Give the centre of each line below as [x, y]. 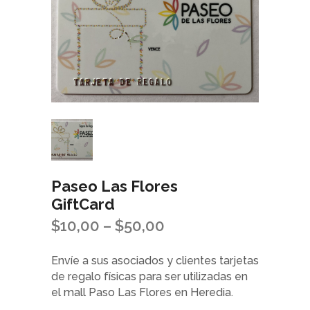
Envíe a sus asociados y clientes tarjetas [155, 260]
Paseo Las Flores [115, 186]
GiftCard [83, 204]
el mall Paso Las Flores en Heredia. [142, 292]
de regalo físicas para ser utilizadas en [149, 276]
